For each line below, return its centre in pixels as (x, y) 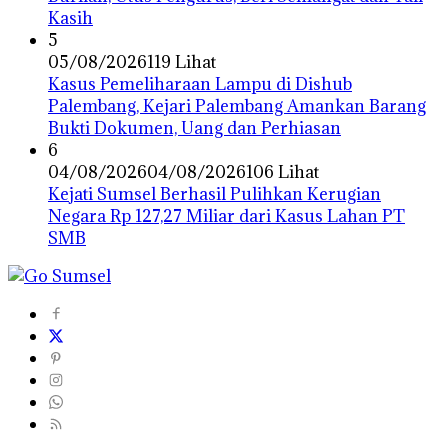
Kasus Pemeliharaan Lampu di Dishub (200, 84)
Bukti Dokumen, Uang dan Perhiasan (194, 128)
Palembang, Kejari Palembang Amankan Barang (237, 106)
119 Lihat (181, 62)
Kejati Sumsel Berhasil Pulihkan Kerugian (214, 194)
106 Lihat (282, 172)
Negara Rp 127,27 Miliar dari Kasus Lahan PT (226, 216)
